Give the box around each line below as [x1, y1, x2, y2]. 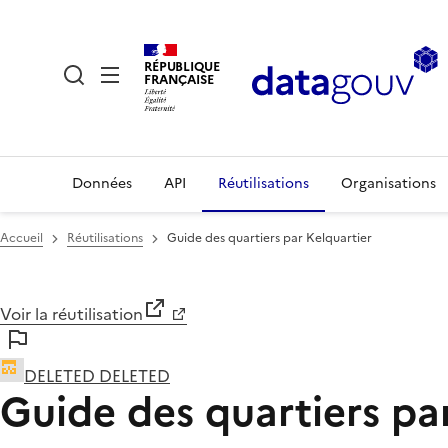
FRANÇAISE [144, 69, 214, 89]
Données [72, 173, 132, 194]
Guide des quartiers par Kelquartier [167, 229, 372, 247]
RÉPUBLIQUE [144, 56, 220, 76]
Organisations [341, 173, 436, 194]
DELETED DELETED [24, 364, 170, 388]
